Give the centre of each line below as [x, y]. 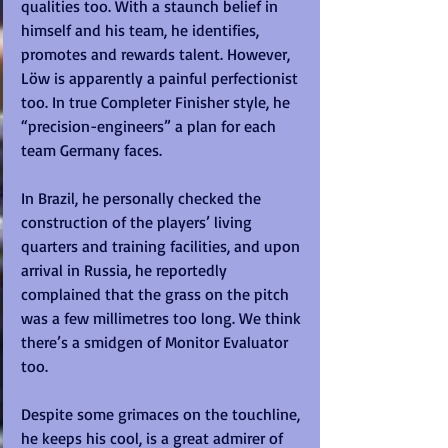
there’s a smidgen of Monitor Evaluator [156, 342]
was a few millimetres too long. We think [163, 318]
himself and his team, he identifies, [142, 30]
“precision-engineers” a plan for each [150, 126]
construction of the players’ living [138, 222]
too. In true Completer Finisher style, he [157, 102]
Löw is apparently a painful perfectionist [161, 78]
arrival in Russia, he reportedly [126, 270]
